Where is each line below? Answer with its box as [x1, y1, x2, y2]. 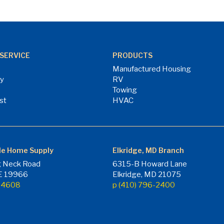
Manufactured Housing [112, 64, 191, 73]
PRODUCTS [112, 51, 153, 59]
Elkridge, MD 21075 [112, 170, 181, 179]
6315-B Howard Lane [112, 159, 187, 168]
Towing [112, 85, 137, 94]
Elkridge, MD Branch [112, 146, 184, 154]
